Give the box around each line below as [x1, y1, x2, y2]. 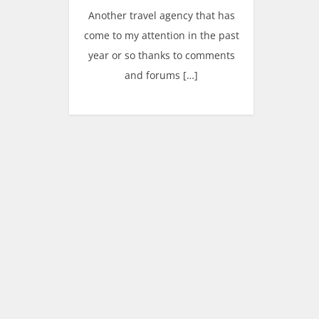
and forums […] [125, 68, 199, 82]
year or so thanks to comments [88, 48, 235, 62]
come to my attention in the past [83, 28, 239, 42]
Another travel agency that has [88, 9, 235, 22]
